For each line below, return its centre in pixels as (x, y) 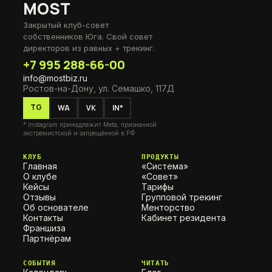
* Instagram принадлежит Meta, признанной (90, 124)
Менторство (168, 207)
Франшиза (44, 228)
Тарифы (158, 186)
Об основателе (56, 207)
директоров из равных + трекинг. (89, 48)
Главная (40, 166)
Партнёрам (47, 238)
